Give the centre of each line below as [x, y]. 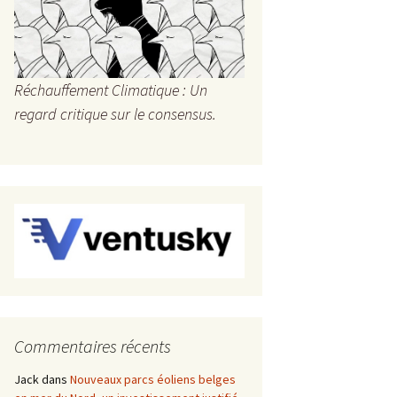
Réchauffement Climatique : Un [111, 90]
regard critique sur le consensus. [115, 114]
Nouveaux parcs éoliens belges [153, 380]
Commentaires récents [93, 346]
